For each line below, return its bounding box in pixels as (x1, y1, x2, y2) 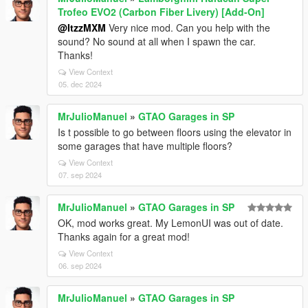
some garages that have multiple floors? (58, 139, 232, 153)
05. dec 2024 (58, 78, 102, 89)
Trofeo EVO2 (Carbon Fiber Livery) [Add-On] (58, 5, 265, 19)
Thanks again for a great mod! (58, 230, 190, 243)
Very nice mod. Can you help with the (106, 21, 270, 34)
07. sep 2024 (58, 169, 102, 180)
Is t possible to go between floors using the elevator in (58, 125, 291, 139)
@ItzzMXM (58, 21, 106, 34)
